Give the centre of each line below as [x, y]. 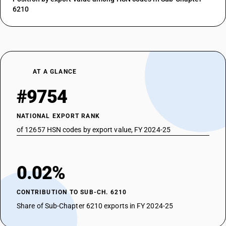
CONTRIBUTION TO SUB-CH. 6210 [72, 192]
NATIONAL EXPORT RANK [58, 116]
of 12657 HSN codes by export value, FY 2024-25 [94, 130]
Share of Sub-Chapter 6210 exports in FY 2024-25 [95, 206]
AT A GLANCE [55, 72]
